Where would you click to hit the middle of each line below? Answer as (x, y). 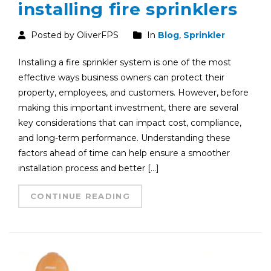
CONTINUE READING (80, 196)
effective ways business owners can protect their (121, 78)
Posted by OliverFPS (73, 35)
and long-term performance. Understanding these (124, 138)
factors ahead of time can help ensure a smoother (124, 153)
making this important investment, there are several (128, 108)
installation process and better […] (89, 168)
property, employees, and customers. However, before (133, 93)
